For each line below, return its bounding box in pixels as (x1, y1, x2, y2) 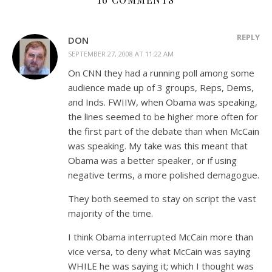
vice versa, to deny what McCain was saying (68, 245, 251, 257)
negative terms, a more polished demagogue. (68, 169, 259, 181)
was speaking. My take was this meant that (68, 140, 248, 152)
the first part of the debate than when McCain (68, 125, 259, 137)
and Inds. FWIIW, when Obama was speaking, (68, 96, 257, 108)
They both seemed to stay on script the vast (68, 192, 256, 205)
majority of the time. (68, 207, 153, 219)
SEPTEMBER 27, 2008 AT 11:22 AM (68, 49, 174, 58)
